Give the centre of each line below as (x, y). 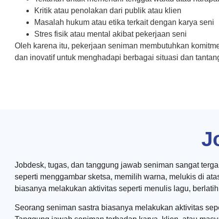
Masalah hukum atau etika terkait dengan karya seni (124, 22)
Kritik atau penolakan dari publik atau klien (108, 10)
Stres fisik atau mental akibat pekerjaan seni (110, 34)
